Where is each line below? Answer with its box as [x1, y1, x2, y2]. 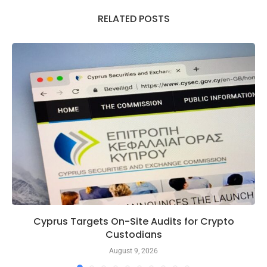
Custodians [105, 228, 162, 242]
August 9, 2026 [109, 247, 158, 256]
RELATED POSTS [97, 12, 170, 26]
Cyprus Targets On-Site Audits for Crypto [33, 215, 234, 229]
